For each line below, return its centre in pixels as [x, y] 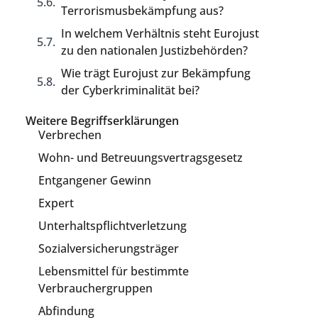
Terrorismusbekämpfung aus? [143, 11]
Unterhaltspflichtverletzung [113, 226]
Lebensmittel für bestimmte [114, 271]
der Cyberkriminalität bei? [131, 90]
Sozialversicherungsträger [109, 248]
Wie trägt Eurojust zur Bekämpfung [156, 73]
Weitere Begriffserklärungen [103, 121]
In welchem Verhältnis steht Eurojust [160, 33]
